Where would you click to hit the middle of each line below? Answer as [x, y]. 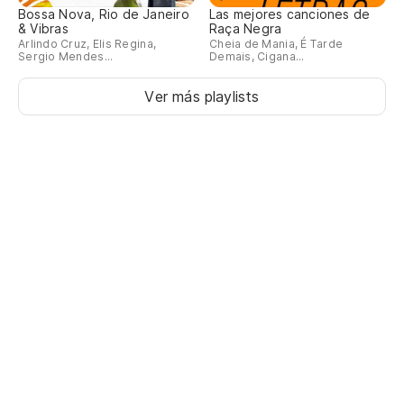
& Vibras [43, 29]
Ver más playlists [202, 97]
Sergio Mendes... [66, 57]
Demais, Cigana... [257, 57]
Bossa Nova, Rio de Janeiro [104, 14]
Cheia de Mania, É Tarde [276, 44]
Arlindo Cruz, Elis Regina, [87, 44]
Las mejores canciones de [290, 14]
